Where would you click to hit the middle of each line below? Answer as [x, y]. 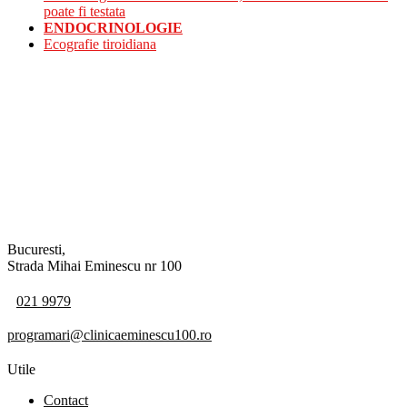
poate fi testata [84, 11]
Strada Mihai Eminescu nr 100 [94, 265]
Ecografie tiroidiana [100, 44]
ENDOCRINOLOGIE [113, 27]
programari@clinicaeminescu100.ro [109, 334]
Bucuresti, [36, 249]
